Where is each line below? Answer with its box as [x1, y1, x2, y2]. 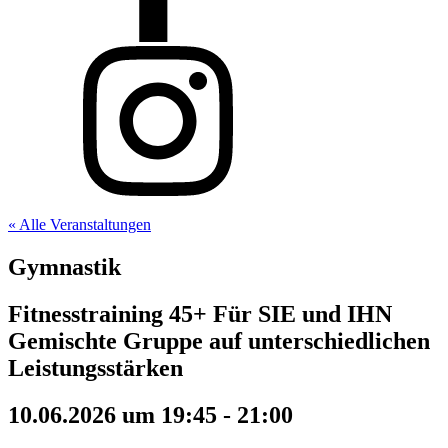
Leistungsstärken [8, 354, 183, 381]
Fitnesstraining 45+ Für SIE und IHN [8, 300, 392, 327]
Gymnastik [8, 253, 121, 280]
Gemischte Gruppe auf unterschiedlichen [8, 327, 430, 354]
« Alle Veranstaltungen [8, 216, 151, 233]
